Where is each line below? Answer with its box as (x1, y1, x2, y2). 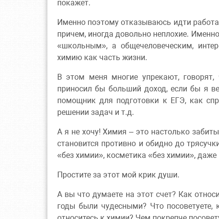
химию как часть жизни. (57, 52, 147, 62)
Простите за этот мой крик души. (57, 170, 179, 179)
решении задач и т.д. (57, 107, 134, 117)
